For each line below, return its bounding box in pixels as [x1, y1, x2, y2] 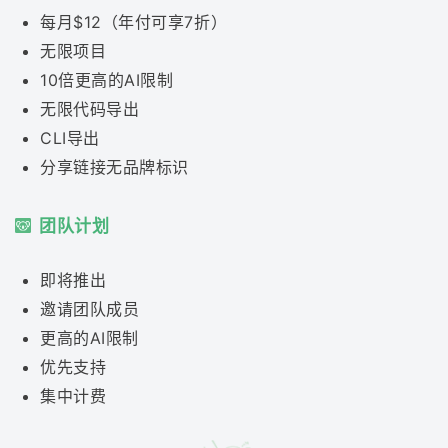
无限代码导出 [40, 98, 140, 119]
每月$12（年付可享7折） [40, 11, 228, 32]
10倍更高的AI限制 [40, 69, 174, 90]
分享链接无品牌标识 [40, 156, 189, 177]
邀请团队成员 [40, 299, 140, 320]
